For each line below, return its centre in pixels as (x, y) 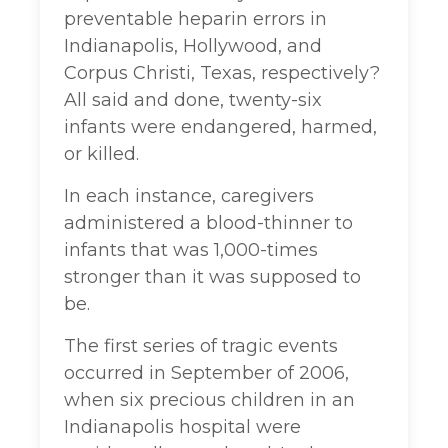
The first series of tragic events (201, 346)
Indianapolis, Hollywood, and (193, 46)
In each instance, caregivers (189, 196)
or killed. (101, 154)
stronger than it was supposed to (212, 277)
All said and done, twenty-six (193, 100)
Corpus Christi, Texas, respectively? (222, 73)
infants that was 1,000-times (191, 250)
